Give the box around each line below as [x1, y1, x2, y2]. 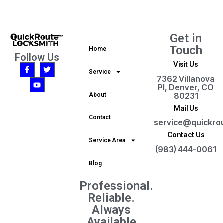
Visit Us [173, 60, 199, 69]
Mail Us [173, 104, 198, 112]
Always [92, 203, 131, 217]
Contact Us [167, 130, 205, 139]
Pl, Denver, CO [158, 82, 214, 93]
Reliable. [88, 191, 135, 205]
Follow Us [15, 51, 60, 63]
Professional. [79, 179, 154, 193]
